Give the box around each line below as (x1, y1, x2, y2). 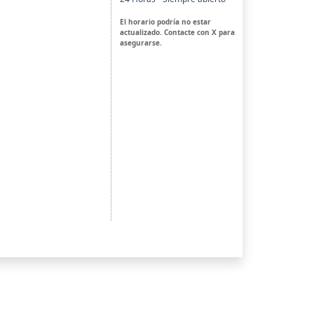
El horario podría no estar (119, 17, 211, 27)
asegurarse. (119, 38, 162, 48)
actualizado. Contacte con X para (119, 27, 235, 38)
